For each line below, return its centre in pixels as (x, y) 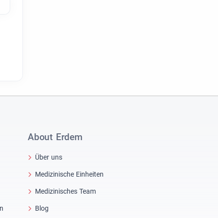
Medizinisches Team (65, 191)
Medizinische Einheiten (69, 174)
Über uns (49, 157)
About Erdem (55, 137)
